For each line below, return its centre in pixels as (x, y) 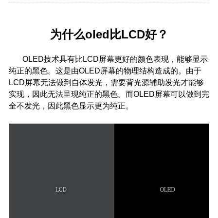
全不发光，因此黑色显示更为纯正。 (71, 106)
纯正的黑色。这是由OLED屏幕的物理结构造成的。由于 (105, 71)
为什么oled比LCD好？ (109, 34)
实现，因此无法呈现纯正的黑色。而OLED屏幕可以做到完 (109, 94)
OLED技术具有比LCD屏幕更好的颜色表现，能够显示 (108, 59)
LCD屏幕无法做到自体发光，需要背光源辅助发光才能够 (106, 82)
